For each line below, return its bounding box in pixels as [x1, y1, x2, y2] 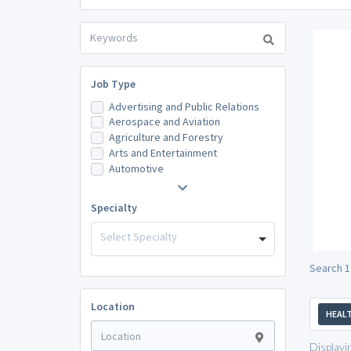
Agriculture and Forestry [108, 130, 223, 145]
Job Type [90, 76, 136, 91]
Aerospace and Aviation [108, 114, 220, 129]
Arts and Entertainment [108, 145, 217, 160]
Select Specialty [100, 229, 177, 244]
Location [90, 299, 135, 314]
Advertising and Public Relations [108, 99, 259, 114]
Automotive [108, 161, 164, 175]
